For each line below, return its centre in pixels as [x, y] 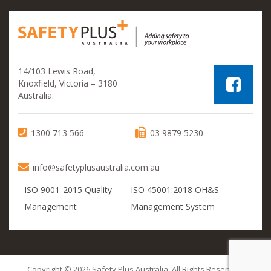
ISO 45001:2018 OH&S [175, 190]
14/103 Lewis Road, [57, 71]
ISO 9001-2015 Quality [68, 190]
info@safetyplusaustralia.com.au [96, 168]
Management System [173, 207]
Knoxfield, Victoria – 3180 [68, 83]
